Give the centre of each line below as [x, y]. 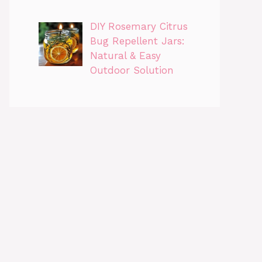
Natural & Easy [125, 55]
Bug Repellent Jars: [137, 41]
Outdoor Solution [132, 70]
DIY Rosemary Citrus [139, 26]
